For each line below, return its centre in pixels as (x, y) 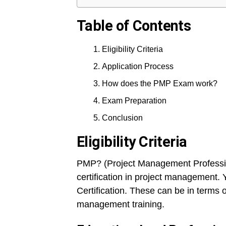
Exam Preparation (134, 101)
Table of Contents (134, 26)
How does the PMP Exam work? (160, 84)
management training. (121, 205)
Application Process (138, 67)
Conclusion (122, 118)
